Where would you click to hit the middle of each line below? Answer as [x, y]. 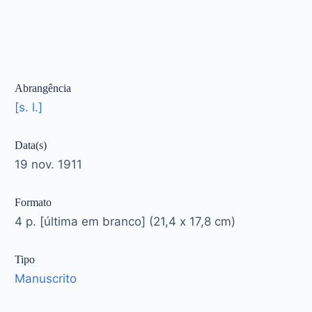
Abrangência [43, 88]
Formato [33, 203]
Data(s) [31, 146]
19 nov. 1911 [49, 165]
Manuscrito [46, 279]
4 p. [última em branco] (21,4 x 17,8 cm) [125, 222]
